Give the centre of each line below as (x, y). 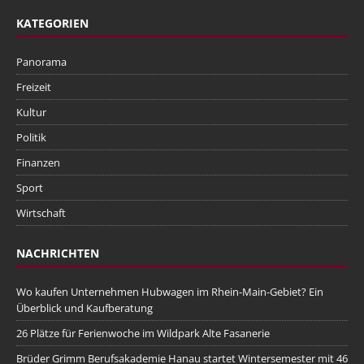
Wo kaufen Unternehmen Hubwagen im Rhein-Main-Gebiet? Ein (170, 292)
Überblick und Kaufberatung (84, 308)
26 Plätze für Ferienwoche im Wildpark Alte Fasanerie (143, 334)
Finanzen (38, 163)
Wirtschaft (41, 213)
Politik (31, 138)
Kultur (31, 113)
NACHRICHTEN (58, 253)
